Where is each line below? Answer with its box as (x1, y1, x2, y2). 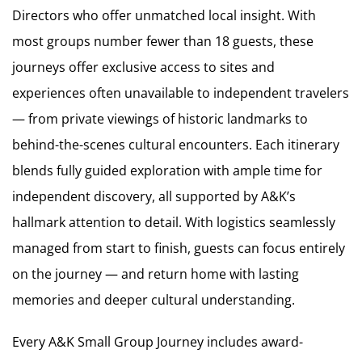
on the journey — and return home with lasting (12, 264, 299, 283)
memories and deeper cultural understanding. (12, 290, 295, 309)
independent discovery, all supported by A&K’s (12, 187, 296, 205)
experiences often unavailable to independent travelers (12, 83, 349, 102)
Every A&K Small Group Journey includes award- (12, 332, 303, 351)
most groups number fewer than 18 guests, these (12, 32, 314, 50)
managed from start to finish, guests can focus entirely (12, 238, 345, 257)
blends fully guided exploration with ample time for (12, 161, 322, 179)
